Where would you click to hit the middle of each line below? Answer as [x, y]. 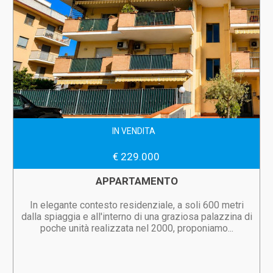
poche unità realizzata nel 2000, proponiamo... [136, 228]
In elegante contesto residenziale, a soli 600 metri [136, 205]
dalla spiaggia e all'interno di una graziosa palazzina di [136, 217]
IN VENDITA [134, 131]
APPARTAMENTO [136, 181]
